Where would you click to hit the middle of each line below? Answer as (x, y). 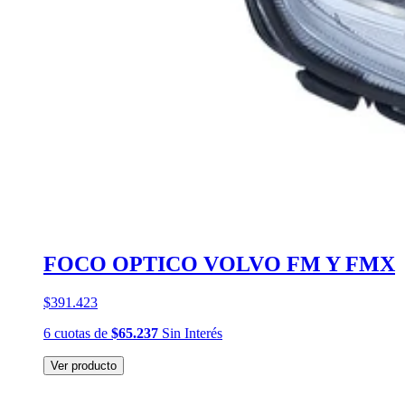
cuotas (72, 334)
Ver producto (84, 366)
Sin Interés (190, 334)
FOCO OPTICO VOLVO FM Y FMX (219, 264)
